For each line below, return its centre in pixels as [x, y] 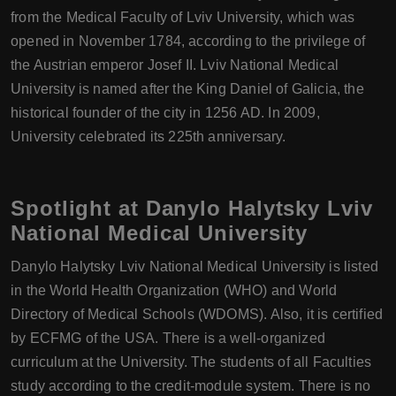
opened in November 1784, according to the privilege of [188, 42]
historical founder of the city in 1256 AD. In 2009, [165, 113]
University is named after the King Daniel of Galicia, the [187, 89]
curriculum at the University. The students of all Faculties [191, 362]
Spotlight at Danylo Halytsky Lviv [192, 209]
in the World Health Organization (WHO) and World [174, 291]
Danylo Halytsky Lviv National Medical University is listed [194, 267]
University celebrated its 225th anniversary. [148, 137]
